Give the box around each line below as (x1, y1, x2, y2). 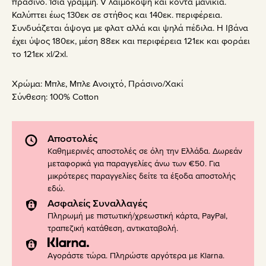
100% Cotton (50, 91, 99, 103)
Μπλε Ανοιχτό (69, 78, 124, 90)
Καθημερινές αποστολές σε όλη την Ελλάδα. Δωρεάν (47, 146, 242, 157)
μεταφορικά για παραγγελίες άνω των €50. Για (47, 159, 220, 169)
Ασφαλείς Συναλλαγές (47, 197, 147, 210)
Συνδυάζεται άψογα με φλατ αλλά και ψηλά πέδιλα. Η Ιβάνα (12, 23, 248, 34)
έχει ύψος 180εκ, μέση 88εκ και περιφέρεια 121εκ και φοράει (12, 36, 250, 47)
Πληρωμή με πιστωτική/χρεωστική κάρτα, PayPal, (47, 211, 227, 221)
